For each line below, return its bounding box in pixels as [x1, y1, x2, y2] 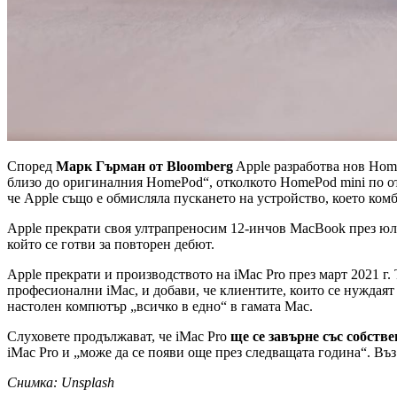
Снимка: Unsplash [7, 374, 114, 390]
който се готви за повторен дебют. [7, 236, 214, 252]
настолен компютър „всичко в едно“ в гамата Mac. [7, 298, 313, 314]
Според [7, 158, 56, 174]
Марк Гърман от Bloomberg [56, 158, 233, 174]
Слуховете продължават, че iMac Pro [7, 328, 230, 344]
